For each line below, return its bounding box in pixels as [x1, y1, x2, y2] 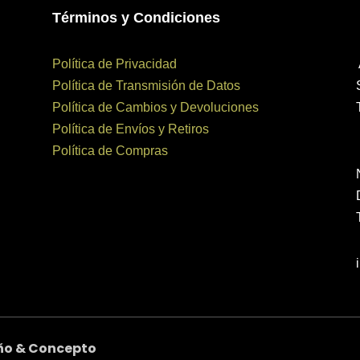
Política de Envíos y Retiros [51, 121, 209, 136]
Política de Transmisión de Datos [51, 78, 240, 92]
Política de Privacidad [51, 56, 177, 71]
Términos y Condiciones [51, 10, 220, 27]
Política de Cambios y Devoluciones [51, 100, 259, 114]
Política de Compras [51, 143, 168, 157]
